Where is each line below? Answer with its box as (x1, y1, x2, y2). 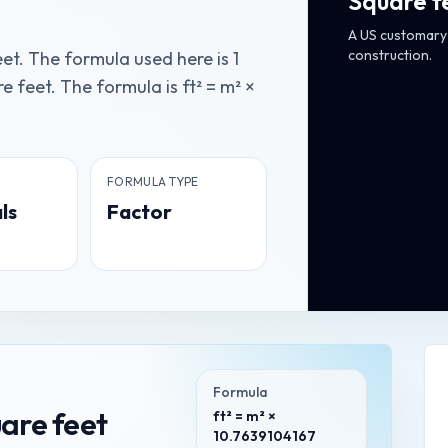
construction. (347, 46, 432, 64)
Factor (107, 199, 173, 224)
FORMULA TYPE (107, 174, 199, 189)
